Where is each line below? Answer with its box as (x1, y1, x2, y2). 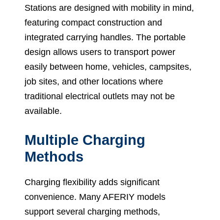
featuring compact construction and (25, 17, 162, 27)
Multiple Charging (25, 132, 145, 148)
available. (25, 106, 62, 116)
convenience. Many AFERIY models (25, 192, 165, 202)
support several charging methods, (25, 206, 160, 217)
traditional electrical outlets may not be (25, 91, 175, 101)
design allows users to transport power (25, 47, 175, 57)
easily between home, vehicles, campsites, (25, 61, 192, 72)
